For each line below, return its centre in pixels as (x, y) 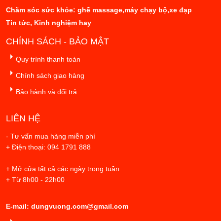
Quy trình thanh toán (48, 59)
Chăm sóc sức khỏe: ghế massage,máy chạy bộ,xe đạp (99, 10)
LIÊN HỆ (23, 119)
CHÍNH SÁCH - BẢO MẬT (57, 42)
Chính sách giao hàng (50, 76)
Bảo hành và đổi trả (46, 92)
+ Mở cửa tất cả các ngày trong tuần (63, 169)
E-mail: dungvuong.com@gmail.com (67, 206)
